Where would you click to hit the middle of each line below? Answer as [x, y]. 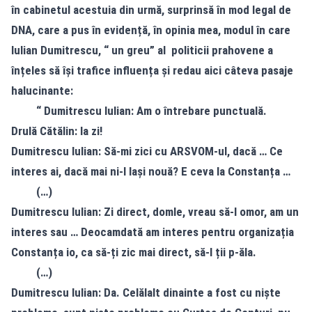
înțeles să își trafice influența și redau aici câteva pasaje [152, 70]
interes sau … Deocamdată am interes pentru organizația [153, 232]
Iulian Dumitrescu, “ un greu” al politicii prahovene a [142, 50]
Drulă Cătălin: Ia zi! [57, 131]
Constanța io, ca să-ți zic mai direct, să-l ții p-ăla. [134, 252]
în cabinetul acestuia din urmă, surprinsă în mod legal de [151, 9]
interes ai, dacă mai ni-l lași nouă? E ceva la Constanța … [151, 171]
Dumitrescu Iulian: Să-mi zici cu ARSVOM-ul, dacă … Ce [147, 151]
